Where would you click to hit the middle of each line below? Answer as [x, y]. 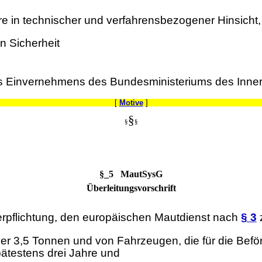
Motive [131, 102]
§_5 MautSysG [131, 174]
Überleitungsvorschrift [131, 188]
